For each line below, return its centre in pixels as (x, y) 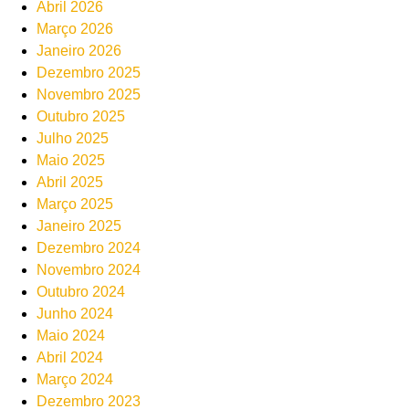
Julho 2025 (73, 138)
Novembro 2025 (89, 94)
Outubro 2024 (81, 291)
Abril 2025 (70, 182)
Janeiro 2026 (79, 50)
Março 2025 (75, 204)
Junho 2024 (75, 313)
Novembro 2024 (89, 269)
